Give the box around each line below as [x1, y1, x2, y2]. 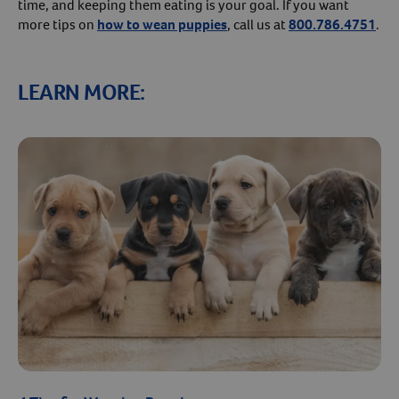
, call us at [227, 14, 289, 34]
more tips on [18, 14, 97, 34]
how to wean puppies [97, 14, 227, 34]
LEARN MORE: [18, 77, 145, 107]
